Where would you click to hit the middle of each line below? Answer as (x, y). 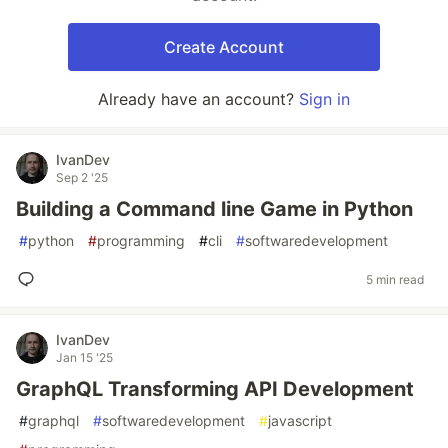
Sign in (324, 99)
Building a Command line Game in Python (214, 209)
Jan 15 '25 (84, 357)
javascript (300, 420)
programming (141, 240)
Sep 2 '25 (82, 177)
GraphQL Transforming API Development (215, 389)
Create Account (224, 47)
